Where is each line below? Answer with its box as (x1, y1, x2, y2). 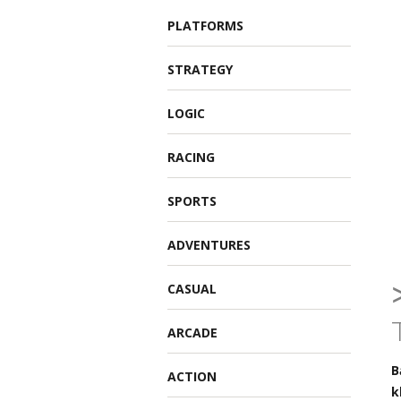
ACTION (167, 368, 217, 385)
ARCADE (167, 324, 218, 341)
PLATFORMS (167, 17, 243, 34)
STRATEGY (167, 61, 233, 78)
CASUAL (167, 280, 217, 297)
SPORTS (167, 192, 217, 209)
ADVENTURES (167, 236, 251, 253)
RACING (167, 149, 215, 166)
